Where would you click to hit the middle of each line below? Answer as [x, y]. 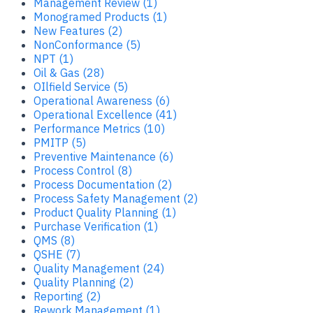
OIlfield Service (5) [81, 86]
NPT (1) [53, 58]
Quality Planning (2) [83, 282]
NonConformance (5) [87, 44]
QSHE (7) [57, 254]
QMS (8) [54, 240]
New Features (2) [78, 30]
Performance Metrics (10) [99, 128]
